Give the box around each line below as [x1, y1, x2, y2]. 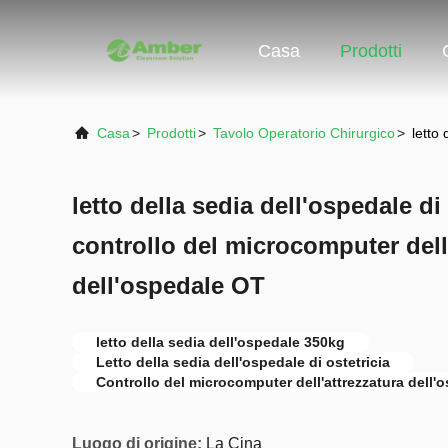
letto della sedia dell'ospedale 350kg [96, 334, 345, 350]
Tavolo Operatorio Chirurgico [213, 125, 395, 141]
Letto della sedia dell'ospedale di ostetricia [96, 354, 390, 370]
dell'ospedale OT [72, 272, 265, 299]
